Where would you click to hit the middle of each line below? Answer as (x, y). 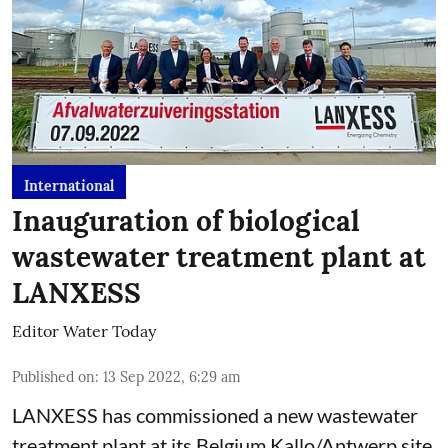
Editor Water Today (84, 330)
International (69, 185)
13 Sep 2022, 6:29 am (172, 376)
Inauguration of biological (186, 220)
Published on (53, 376)
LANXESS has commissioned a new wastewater (215, 414)
